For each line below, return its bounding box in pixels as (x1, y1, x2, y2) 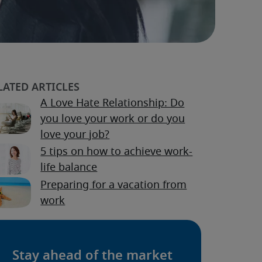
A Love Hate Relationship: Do (40, 98, 185, 109)
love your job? (40, 130, 110, 141)
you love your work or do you (40, 114, 185, 125)
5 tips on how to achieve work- (40, 146, 193, 157)
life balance (40, 162, 98, 173)
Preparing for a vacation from (40, 180, 187, 191)
